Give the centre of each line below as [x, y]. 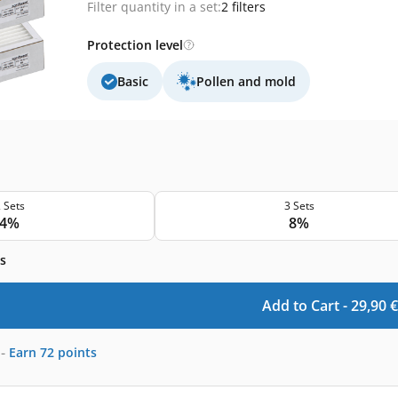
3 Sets [299, 205]
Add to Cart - [306, 305]
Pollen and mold [246, 81]
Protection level [135, 45]
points [77, 352]
